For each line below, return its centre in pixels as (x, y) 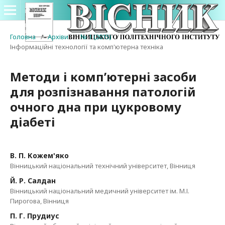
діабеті (33, 122)
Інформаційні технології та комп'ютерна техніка (87, 47)
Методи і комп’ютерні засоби (103, 77)
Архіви (58, 37)
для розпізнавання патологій (103, 92)
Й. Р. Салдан (33, 181)
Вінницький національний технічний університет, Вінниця (103, 166)
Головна (23, 37)
